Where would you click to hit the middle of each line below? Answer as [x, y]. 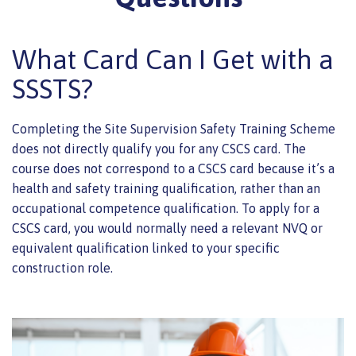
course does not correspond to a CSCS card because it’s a [173, 169]
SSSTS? [52, 89]
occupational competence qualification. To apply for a [166, 209]
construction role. [62, 268]
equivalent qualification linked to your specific [146, 248]
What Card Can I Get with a [173, 60]
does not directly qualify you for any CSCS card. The [159, 149]
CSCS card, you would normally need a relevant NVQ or [167, 228]
